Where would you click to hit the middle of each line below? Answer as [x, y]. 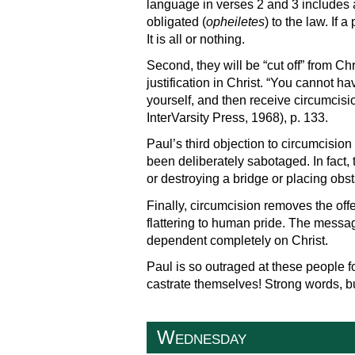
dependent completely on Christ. [237, 240]
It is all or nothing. [195, 39]
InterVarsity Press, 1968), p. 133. [237, 118]
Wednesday [201, 338]
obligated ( [176, 21]
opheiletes [235, 21]
